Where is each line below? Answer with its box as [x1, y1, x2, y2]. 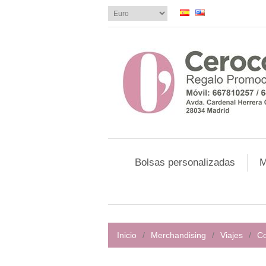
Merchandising [151, 230, 206, 240]
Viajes [220, 230, 243, 240]
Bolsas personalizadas [135, 157, 235, 168]
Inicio [117, 230, 137, 240]
